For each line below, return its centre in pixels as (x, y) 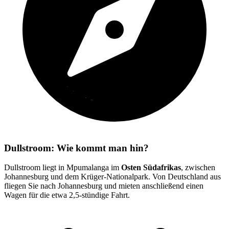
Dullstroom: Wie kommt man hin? (76, 148)
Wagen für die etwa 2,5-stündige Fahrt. (67, 195)
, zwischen (198, 168)
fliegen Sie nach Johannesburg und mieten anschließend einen (104, 186)
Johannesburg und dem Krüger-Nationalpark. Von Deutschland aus (112, 177)
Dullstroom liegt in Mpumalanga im (63, 168)
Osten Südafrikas (151, 168)
